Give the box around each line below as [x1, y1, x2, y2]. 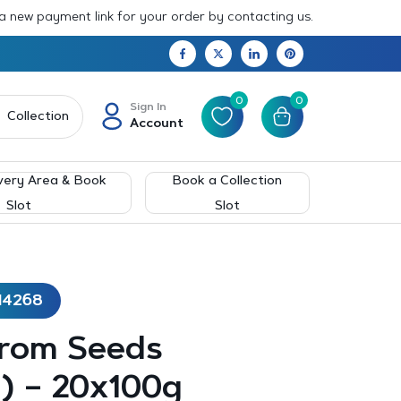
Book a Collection [173, 175, 283, 188]
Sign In [129, 101, 166, 113]
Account [129, 117, 183, 131]
